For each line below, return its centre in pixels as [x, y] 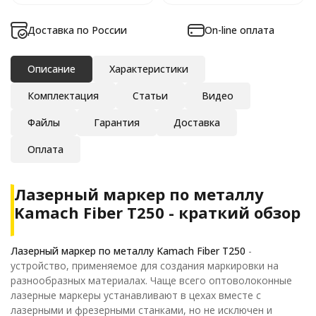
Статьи [150, 96]
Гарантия [117, 122]
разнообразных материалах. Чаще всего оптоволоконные [151, 280]
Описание [51, 69]
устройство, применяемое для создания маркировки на [145, 266]
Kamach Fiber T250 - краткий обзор [157, 212]
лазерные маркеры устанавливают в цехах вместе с [136, 295]
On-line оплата [239, 30]
